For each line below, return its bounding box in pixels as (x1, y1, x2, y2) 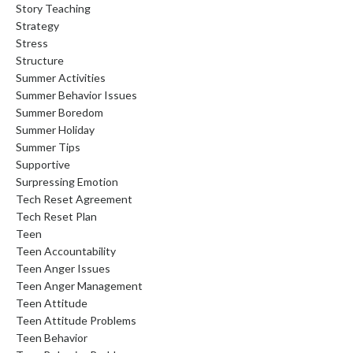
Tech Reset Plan (16, 209, 97, 223)
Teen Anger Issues (16, 261, 110, 275)
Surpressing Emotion (16, 174, 118, 188)
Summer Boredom (16, 105, 103, 119)
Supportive (16, 157, 70, 171)
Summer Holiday (16, 122, 95, 136)
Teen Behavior (16, 330, 87, 344)
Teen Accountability (16, 243, 116, 258)
